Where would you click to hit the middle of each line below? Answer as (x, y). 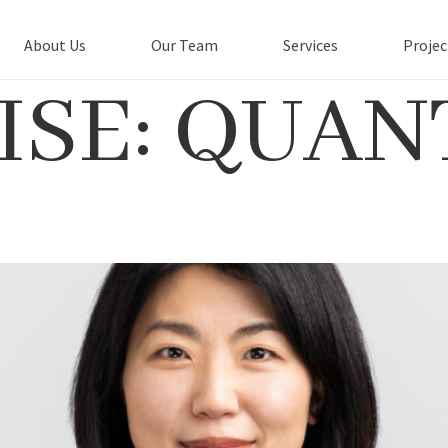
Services (310, 45)
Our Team (184, 45)
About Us (54, 45)
